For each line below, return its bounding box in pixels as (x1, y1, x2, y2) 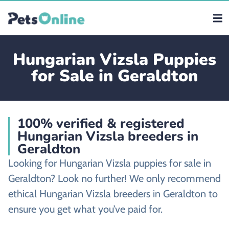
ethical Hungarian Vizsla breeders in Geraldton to (8, 188, 218, 200)
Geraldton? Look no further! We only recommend (8, 172, 221, 185)
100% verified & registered (17, 114, 185, 132)
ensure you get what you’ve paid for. (8, 203, 163, 215)
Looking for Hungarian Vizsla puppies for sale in (8, 157, 211, 169)
